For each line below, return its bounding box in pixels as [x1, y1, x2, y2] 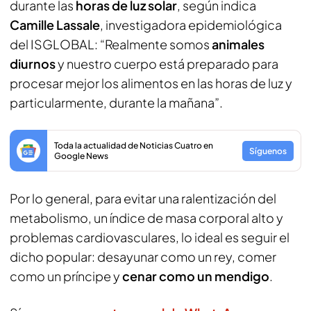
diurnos [10, 56, 56, 72]
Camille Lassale [10, 17, 100, 33]
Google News [54, 151, 108, 161]
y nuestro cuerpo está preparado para [56, 56, 278, 72]
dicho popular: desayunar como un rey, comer [10, 249, 276, 264]
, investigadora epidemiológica [100, 17, 282, 33]
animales [212, 36, 264, 52]
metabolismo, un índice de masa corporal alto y [10, 210, 283, 226]
